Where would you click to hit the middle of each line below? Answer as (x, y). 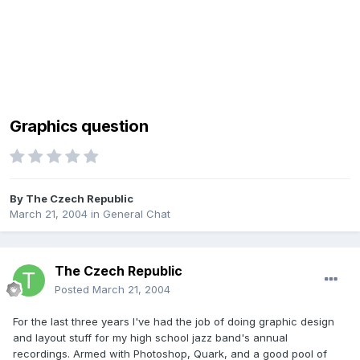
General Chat (137, 214)
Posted (74, 290)
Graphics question (79, 127)
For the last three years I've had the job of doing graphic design (174, 322)
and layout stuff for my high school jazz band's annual (150, 338)
